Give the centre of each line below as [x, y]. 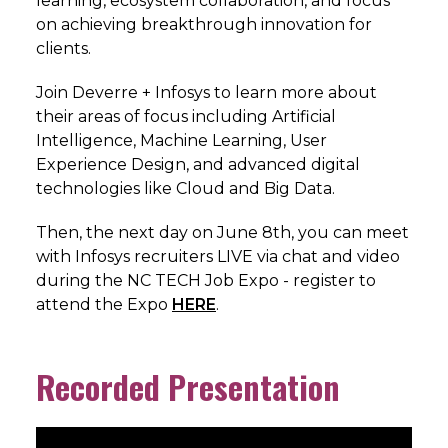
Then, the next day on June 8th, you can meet [222, 232]
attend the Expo [104, 304]
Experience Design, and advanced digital [198, 164]
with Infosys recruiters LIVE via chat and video [218, 256]
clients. [63, 48]
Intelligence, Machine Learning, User [181, 140]
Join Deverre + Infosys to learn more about [206, 92]
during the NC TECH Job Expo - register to [206, 280]
